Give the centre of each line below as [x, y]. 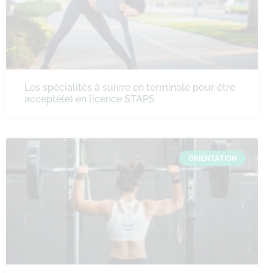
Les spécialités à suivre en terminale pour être [130, 87]
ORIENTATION [212, 158]
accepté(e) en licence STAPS [90, 99]
